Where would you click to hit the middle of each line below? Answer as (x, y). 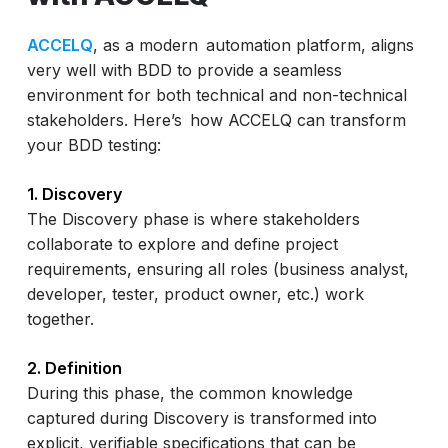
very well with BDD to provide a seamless (184, 70)
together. (60, 319)
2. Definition (74, 368)
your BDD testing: (93, 145)
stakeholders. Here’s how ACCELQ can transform (216, 120)
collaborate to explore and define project (182, 244)
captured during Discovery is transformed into (201, 418)
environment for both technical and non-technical (216, 95)
